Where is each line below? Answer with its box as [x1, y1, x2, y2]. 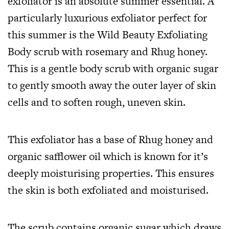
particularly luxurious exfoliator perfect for [8, 10, 207, 25]
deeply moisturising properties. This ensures [8, 165, 214, 180]
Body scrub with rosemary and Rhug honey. [8, 43, 208, 59]
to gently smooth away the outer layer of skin [8, 77, 216, 93]
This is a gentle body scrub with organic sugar [8, 60, 218, 76]
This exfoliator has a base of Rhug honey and [8, 131, 213, 147]
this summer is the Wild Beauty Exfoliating [8, 27, 208, 42]
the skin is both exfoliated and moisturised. [8, 182, 209, 197]
